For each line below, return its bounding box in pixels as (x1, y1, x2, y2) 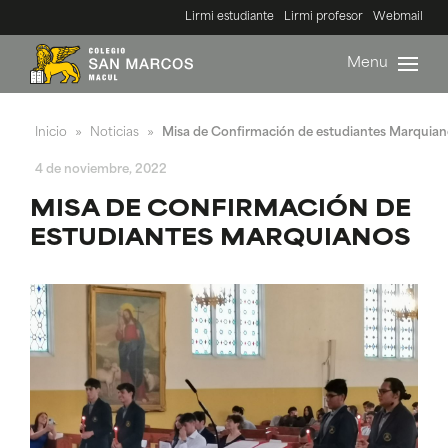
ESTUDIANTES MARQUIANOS (30, 228, 411, 250)
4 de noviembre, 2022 (35, 163, 167, 176)
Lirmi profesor (284, 12, 363, 23)
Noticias (90, 127, 139, 139)
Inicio (35, 127, 67, 139)
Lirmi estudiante (185, 12, 274, 23)
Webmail (373, 12, 423, 23)
